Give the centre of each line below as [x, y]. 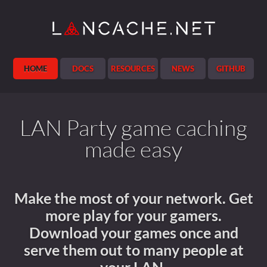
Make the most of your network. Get [133, 198]
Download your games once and [133, 233]
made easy [133, 149]
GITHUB [231, 69]
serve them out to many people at [133, 250]
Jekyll [70, 23]
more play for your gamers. [133, 215]
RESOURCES [133, 69]
